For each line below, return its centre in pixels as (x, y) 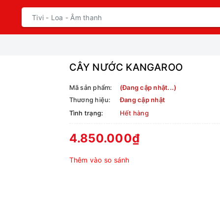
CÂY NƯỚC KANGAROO (126, 67)
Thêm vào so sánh (99, 160)
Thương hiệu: (90, 100)
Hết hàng (134, 113)
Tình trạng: (86, 113)
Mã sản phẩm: (91, 87)
